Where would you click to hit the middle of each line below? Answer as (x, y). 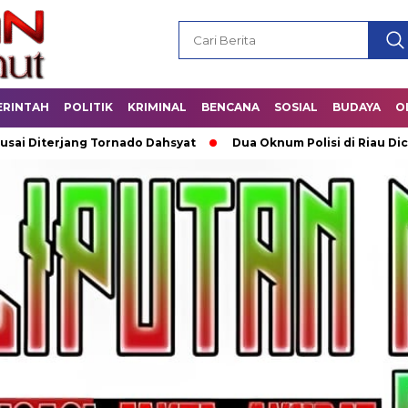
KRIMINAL (157, 107)
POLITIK (88, 107)
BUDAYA (357, 107)
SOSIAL (296, 107)
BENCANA (230, 107)
